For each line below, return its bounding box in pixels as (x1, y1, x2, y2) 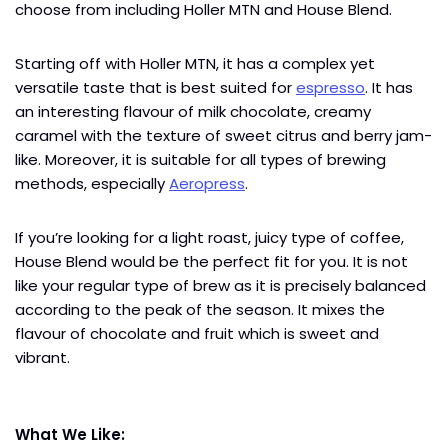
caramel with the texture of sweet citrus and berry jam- (15, 124, 432, 146)
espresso (296, 76, 365, 98)
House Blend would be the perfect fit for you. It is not (15, 250, 408, 272)
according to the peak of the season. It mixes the (15, 298, 385, 320)
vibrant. (15, 346, 74, 368)
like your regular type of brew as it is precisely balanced (15, 274, 426, 296)
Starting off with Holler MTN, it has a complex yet (15, 52, 375, 74)
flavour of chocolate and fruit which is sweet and (15, 322, 379, 344)
